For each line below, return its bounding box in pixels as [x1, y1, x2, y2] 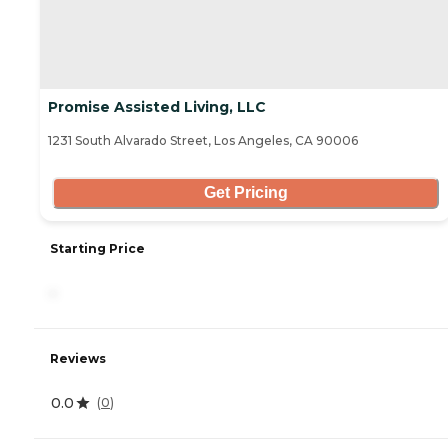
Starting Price [50, 240, 145, 256]
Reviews [50, 350, 106, 366]
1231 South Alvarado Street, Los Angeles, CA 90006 [48, 132, 358, 148]
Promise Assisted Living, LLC [48, 97, 266, 116]
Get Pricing [203, 184, 288, 202]
